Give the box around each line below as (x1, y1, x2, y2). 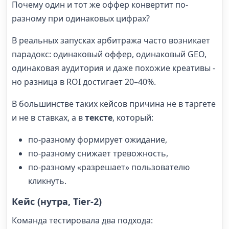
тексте (85, 111, 112, 123)
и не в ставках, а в (12, 111, 85, 123)
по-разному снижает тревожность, (28, 147, 168, 159)
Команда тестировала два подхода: (12, 215, 153, 226)
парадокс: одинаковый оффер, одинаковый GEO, (12, 48, 207, 60)
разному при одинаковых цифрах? (12, 12, 150, 24)
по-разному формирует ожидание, (28, 133, 167, 145)
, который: (112, 111, 153, 123)
